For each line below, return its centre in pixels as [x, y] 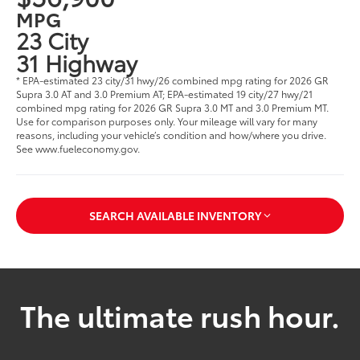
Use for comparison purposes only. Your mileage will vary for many [167, 121]
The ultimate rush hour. [180, 315]
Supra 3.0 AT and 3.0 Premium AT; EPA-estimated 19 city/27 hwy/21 [165, 93]
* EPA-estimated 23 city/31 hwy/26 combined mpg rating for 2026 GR [173, 80]
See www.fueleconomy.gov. [78, 148]
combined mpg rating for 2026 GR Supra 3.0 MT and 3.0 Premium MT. [173, 107]
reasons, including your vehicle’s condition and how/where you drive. [172, 134]
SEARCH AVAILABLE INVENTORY [175, 216]
